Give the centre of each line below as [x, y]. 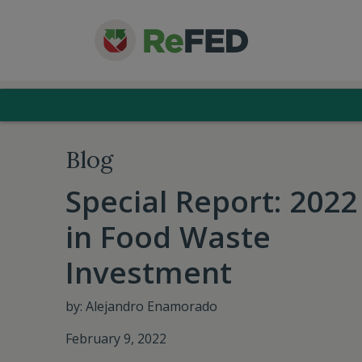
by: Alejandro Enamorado [141, 306]
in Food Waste [168, 236]
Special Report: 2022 [211, 201]
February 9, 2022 [116, 338]
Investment [148, 272]
